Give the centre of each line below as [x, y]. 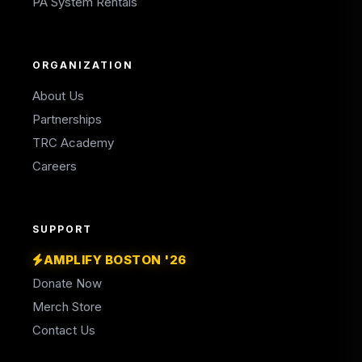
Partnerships [67, 119]
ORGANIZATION [83, 65]
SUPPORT [62, 229]
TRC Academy [73, 143]
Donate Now [67, 283]
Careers [55, 166]
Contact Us [64, 330]
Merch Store [67, 307]
